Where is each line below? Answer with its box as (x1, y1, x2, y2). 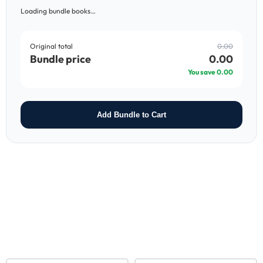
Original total (30, 41, 73, 50)
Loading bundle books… (21, 6, 96, 15)
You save (188, 67, 217, 76)
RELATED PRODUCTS (6, 225, 128, 238)
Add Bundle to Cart (97, 110, 166, 119)
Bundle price (30, 52, 91, 66)
